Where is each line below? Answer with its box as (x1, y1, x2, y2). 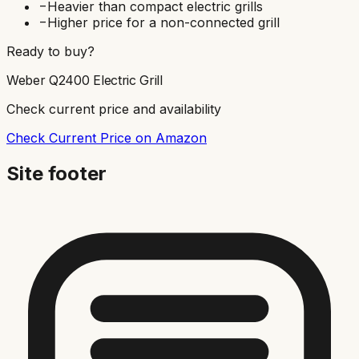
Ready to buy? (6, 42, 95, 59)
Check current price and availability (6, 100, 221, 117)
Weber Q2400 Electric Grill (6, 71, 163, 88)
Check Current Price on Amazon (6, 129, 207, 146)
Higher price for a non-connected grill (47, 14, 280, 30)
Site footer (6, 161, 107, 185)
